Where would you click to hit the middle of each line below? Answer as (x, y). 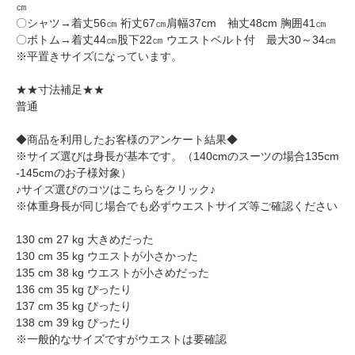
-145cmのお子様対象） (74, 173)
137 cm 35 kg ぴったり (74, 306)
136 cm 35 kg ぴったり (74, 290)
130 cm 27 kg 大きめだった (85, 240)
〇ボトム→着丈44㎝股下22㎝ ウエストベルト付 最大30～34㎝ (176, 40)
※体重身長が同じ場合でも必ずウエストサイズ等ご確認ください (177, 206)
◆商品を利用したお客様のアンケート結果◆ (127, 140)
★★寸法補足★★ (60, 90)
